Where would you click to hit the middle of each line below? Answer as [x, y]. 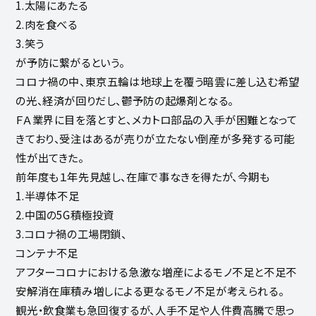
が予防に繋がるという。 [71, 62]
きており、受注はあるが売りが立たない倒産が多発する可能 [155, 138]
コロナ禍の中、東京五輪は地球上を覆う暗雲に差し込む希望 [158, 81]
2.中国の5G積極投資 [65, 214]
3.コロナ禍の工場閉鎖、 [71, 233]
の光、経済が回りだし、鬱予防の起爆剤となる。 [124, 100]
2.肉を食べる [47, 24]
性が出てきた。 [50, 157]
